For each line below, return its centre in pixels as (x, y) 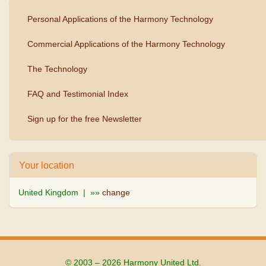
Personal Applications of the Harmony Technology (120, 19)
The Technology (57, 69)
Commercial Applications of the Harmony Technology (126, 44)
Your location (47, 165)
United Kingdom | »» (60, 193)
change (116, 193)
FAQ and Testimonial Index (78, 94)
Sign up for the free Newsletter (85, 119)
